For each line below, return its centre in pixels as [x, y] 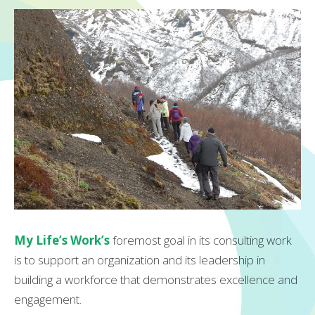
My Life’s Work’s [63, 240]
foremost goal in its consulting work [202, 240]
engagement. [48, 299]
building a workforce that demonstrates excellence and [156, 279]
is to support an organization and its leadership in [140, 259]
